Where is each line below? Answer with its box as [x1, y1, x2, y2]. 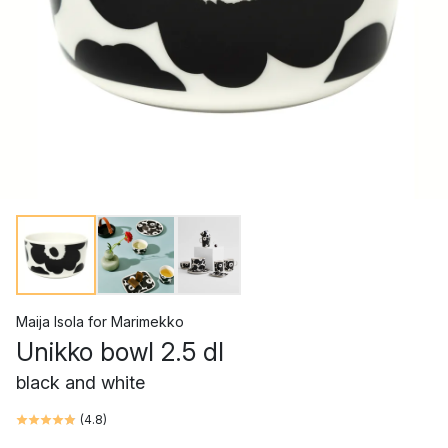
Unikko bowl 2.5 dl [16, 337, 224, 367]
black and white [16, 372, 145, 393]
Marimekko [111, 313, 184, 330]
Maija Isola [16, 313, 84, 330]
